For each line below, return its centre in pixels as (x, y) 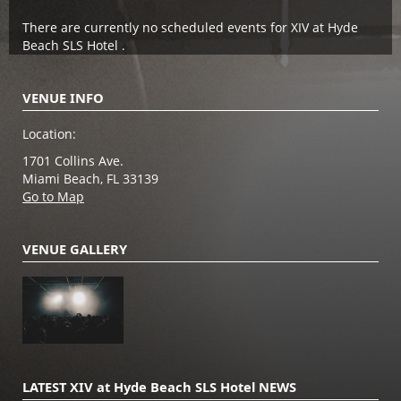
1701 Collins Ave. (73, 160)
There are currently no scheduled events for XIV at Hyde (190, 27)
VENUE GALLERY (75, 248)
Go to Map (53, 196)
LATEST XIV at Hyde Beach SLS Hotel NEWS (159, 386)
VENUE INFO (63, 97)
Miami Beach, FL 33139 (90, 178)
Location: (49, 133)
